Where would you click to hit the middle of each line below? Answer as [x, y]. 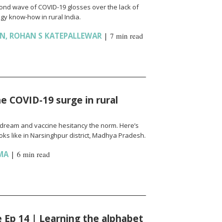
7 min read [126, 36]
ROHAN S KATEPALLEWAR [55, 36]
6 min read [33, 154]
